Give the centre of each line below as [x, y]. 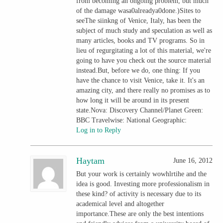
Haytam [91, 161]
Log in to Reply [99, 130]
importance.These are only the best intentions [140, 214]
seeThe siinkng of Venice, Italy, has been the [139, 20]
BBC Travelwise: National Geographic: [132, 120]
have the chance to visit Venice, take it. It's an [141, 80]
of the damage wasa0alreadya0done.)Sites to [139, 10]
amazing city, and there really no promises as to [143, 90]
